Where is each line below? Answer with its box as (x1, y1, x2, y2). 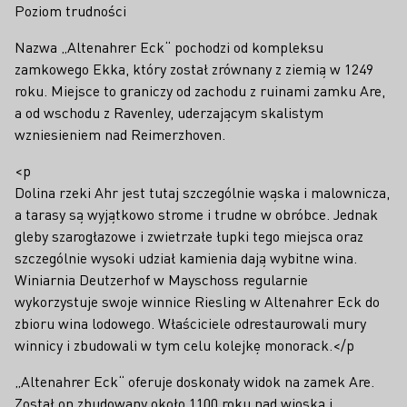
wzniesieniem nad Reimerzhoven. (15, 124, 225, 144)
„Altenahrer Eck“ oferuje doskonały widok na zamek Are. (15, 372, 374, 392)
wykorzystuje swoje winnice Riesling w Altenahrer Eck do (15, 292, 380, 312)
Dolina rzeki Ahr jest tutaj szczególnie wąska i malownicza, (15, 183, 390, 203)
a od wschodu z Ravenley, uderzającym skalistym (15, 103, 323, 123)
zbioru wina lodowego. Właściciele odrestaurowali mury (15, 313, 366, 333)
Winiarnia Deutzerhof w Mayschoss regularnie (15, 270, 308, 290)
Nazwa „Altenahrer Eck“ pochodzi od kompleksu (15, 37, 323, 57)
